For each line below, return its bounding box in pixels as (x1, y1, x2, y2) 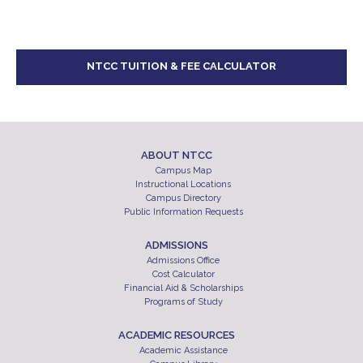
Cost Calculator (152, 268, 215, 280)
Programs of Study (143, 296, 223, 307)
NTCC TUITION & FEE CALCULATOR (87, 59, 276, 72)
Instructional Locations (135, 178, 232, 190)
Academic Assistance (139, 344, 228, 356)
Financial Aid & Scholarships (123, 282, 243, 293)
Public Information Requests (123, 206, 243, 217)
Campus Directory (145, 192, 221, 203)
